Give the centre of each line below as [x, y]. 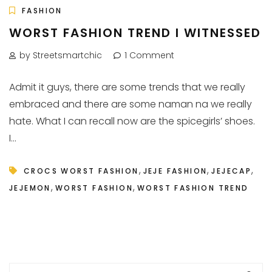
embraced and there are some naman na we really [131, 104]
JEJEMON [30, 188]
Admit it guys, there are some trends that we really [127, 87]
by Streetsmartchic [61, 55]
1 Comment [149, 55]
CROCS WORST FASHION [81, 171]
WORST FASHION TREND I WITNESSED [135, 33]
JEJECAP [232, 171]
